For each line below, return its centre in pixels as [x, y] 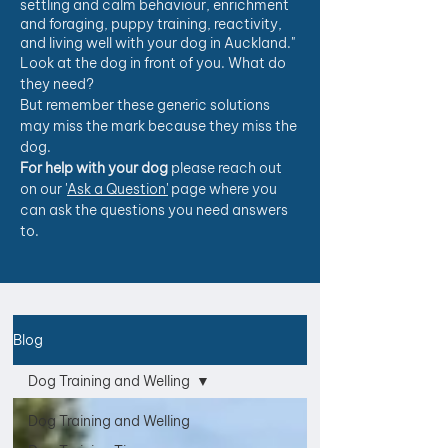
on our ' [43, 189]
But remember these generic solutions [145, 105]
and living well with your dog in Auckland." [157, 43]
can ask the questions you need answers [154, 210]
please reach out [225, 168]
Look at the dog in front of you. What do [153, 63]
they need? [57, 84]
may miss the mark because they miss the [158, 126]
